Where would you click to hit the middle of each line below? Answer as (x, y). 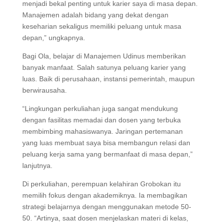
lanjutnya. (37, 165)
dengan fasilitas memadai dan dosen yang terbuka (101, 120)
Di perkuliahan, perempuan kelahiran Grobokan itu (101, 184)
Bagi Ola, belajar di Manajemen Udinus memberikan (104, 56)
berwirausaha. (45, 90)
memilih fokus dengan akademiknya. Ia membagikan (105, 195)
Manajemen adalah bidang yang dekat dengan (95, 15)
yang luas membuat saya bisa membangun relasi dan (106, 142)
